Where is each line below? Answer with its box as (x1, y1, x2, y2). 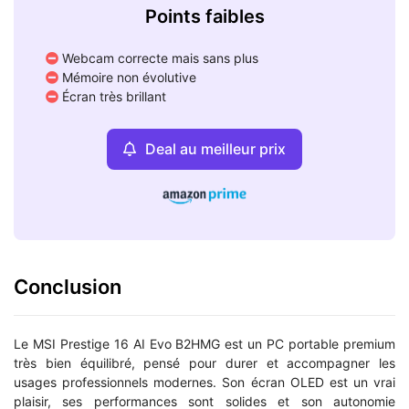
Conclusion (14, 274, 121, 299)
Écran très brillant (58, 88, 166, 104)
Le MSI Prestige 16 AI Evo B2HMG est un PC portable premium (14, 335, 395, 351)
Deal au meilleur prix (145, 139, 286, 158)
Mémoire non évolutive (58, 68, 196, 85)
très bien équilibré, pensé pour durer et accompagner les (14, 354, 395, 371)
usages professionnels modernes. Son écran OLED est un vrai (14, 373, 395, 390)
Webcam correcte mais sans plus (58, 49, 258, 66)
